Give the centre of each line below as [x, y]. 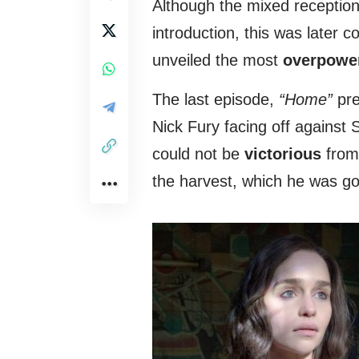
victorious [283, 154]
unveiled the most [218, 61]
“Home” [303, 100]
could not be [198, 154]
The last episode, [213, 100]
